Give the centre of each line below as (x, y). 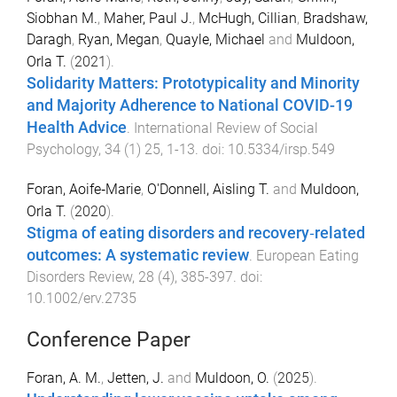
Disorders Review (79, 277)
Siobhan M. (62, 19)
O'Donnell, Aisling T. (208, 190)
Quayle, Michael (215, 40)
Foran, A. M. (64, 378)
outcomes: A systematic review (138, 256)
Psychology (62, 150)
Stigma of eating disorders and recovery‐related (196, 234)
